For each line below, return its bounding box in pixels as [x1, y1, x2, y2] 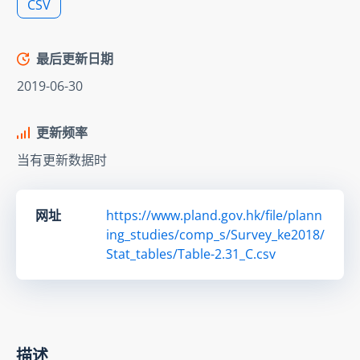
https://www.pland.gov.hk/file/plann [106, 206, 322, 224]
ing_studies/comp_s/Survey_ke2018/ [106, 225, 325, 243]
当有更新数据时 [17, 150, 107, 169]
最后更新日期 [36, 49, 113, 67]
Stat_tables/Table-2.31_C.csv [106, 244, 276, 263]
